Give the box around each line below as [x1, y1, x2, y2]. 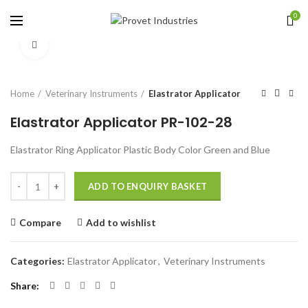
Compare [19, 217, 61, 228]
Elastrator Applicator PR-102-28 [10, 113, 232, 132]
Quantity [10, 173, 49, 184]
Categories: [10, 255, 67, 267]
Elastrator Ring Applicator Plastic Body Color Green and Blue [10, 144, 270, 155]
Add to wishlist [86, 217, 156, 228]
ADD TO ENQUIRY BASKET [88, 181, 208, 192]
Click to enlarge [48, 40, 117, 51]
